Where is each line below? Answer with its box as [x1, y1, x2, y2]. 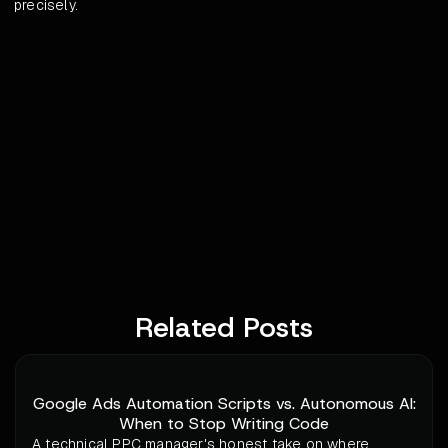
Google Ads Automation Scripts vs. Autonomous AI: [32, 393, 416, 415]
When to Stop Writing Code [119, 413, 329, 435]
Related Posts [135, 309, 313, 347]
